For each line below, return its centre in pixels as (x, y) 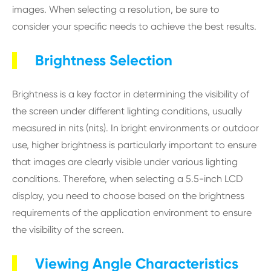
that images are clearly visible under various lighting (125, 162)
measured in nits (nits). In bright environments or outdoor (135, 128)
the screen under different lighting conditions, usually (127, 111)
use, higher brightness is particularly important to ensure (134, 145)
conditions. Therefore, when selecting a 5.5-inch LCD (128, 179)
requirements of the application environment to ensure (132, 213)
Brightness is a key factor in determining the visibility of (131, 94)
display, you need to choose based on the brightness (128, 196)
